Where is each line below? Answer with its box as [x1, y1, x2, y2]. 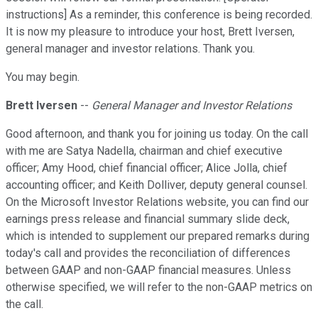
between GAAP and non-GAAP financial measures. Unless [6, 263, 291, 278]
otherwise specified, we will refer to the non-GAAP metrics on [6, 280, 312, 295]
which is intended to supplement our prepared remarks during [6, 229, 309, 243]
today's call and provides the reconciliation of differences [6, 246, 290, 261]
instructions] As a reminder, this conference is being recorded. [6, 8, 312, 22]
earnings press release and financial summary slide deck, [6, 212, 290, 226]
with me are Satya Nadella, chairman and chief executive [6, 144, 283, 158]
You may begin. [6, 70, 79, 84]
